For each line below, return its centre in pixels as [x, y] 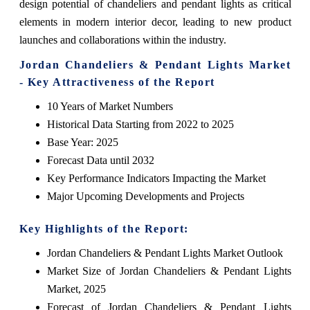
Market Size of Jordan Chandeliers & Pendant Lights [169, 271]
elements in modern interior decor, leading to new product [155, 22]
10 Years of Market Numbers [110, 107]
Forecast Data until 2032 [100, 161]
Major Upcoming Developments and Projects [145, 197]
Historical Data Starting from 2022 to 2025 [140, 125]
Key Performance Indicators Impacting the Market [156, 179]
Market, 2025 [76, 289]
